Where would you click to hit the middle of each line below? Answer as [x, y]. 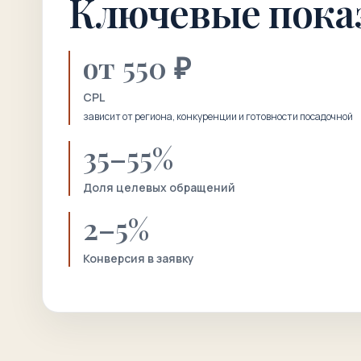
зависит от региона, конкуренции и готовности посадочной [218, 116]
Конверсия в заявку [139, 258]
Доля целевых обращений [159, 187]
